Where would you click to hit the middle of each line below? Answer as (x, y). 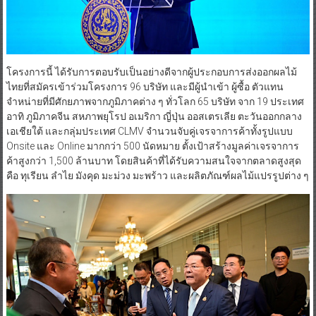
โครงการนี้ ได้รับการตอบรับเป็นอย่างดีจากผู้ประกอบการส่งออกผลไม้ (151, 72)
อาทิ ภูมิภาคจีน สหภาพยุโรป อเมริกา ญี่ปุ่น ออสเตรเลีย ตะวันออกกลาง (154, 116)
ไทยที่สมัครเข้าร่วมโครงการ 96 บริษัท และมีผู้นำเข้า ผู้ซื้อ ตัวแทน (145, 86)
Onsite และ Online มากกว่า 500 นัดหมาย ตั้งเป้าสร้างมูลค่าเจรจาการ (152, 146)
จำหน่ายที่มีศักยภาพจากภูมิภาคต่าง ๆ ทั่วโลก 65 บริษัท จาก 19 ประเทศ (155, 101)
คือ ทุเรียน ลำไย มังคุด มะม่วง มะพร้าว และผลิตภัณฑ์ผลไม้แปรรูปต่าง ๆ (157, 175)
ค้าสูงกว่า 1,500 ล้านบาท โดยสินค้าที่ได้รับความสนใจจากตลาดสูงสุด (153, 160)
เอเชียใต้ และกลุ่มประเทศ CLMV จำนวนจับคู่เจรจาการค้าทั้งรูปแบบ (149, 131)
